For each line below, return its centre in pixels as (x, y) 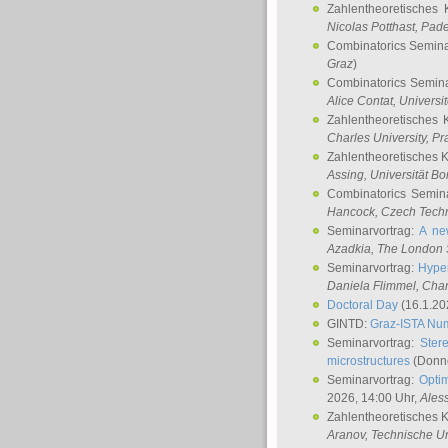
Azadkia (349, 249)
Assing (345, 175)
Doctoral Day (362, 305)
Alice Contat (360, 101)
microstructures (368, 361)
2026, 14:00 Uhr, (373, 398)
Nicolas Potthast (371, 27)
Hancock (351, 212)
